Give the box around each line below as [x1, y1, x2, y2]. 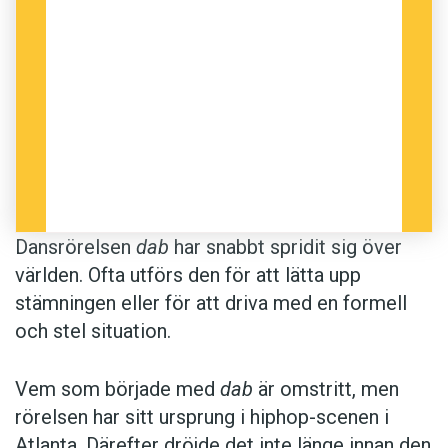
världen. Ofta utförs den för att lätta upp [15, 263, 361, 288]
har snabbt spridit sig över [169, 235, 402, 260]
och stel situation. [15, 319, 171, 344]
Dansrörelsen [15, 235, 136, 260]
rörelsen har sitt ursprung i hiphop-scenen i [15, 405, 389, 430]
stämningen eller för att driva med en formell [15, 291, 407, 316]
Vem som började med [15, 377, 220, 402]
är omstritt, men [253, 377, 399, 402]
